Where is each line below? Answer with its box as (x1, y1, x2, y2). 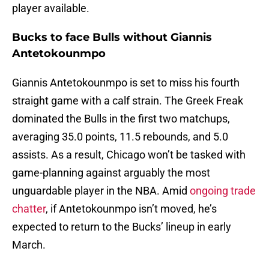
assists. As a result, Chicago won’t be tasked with (12, 148, 246, 162)
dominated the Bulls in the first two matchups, (12, 112, 230, 125)
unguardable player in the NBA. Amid (12, 184, 190, 198)
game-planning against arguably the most (12, 166, 210, 180)
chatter (12, 202, 46, 216)
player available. (12, 2, 89, 15)
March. (12, 238, 46, 252)
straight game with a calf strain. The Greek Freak (12, 94, 243, 107)
